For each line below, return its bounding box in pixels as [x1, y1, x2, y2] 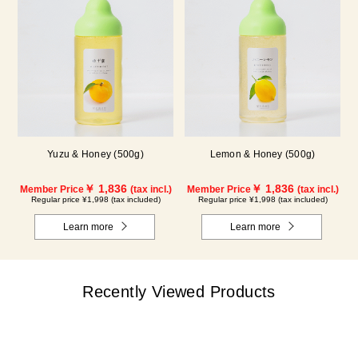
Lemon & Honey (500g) [209, 148, 316, 160]
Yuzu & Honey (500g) [47, 148, 144, 160]
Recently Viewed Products [82, 282, 276, 300]
